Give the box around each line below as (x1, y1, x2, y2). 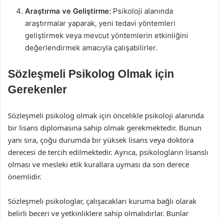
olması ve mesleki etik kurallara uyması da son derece (8, 159, 189, 169)
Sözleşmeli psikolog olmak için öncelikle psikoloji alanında (8, 110, 204, 120)
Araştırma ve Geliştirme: (25, 6, 111, 16)
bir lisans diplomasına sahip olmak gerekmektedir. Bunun (8, 123, 201, 132)
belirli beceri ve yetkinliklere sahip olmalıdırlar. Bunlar (8, 208, 189, 218)
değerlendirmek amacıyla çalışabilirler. (25, 43, 157, 52)
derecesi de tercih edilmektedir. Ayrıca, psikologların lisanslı (8, 147, 208, 157)
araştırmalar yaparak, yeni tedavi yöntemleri (25, 19, 175, 28)
